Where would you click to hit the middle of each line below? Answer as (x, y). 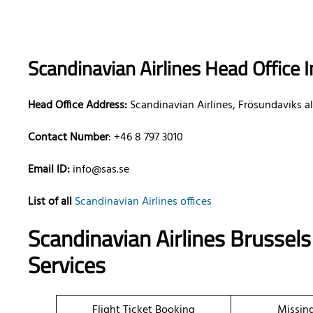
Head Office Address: (78, 106)
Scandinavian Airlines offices (143, 202)
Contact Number (68, 138)
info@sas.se (101, 170)
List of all (50, 202)
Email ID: (50, 170)
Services (67, 265)
